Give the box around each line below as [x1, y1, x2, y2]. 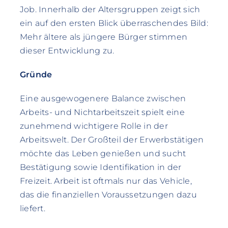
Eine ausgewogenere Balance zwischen [19, 93, 186, 103]
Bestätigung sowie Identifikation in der [19, 162, 182, 172]
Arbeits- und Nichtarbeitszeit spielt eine [19, 107, 185, 117]
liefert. [19, 203, 45, 213]
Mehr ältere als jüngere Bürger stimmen [19, 32, 188, 42]
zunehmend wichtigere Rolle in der [19, 121, 168, 131]
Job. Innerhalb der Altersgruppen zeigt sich [19, 4, 201, 14]
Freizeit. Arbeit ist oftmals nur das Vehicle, [19, 176, 192, 186]
